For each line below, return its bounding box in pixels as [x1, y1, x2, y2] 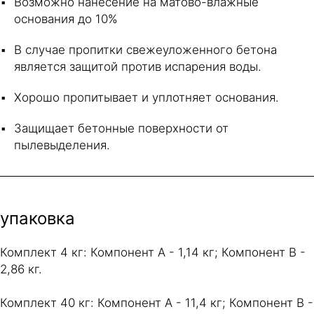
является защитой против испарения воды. [14, 59, 261, 74]
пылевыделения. [14, 137, 110, 152]
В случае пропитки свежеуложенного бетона [14, 42, 277, 57]
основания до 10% [14, 11, 118, 26]
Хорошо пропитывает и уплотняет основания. [14, 90, 279, 104]
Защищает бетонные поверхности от [14, 121, 228, 135]
